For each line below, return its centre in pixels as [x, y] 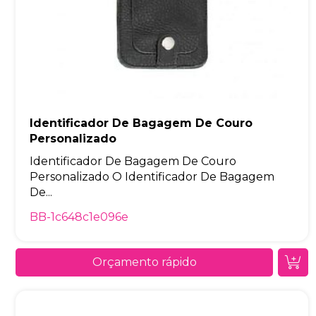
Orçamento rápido [144, 262]
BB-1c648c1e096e [79, 217]
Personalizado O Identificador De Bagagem [152, 176]
